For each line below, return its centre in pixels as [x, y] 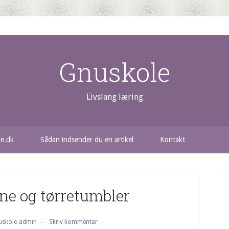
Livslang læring [114, 97]
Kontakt [173, 140]
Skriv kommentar [73, 222]
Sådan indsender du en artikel [87, 140]
